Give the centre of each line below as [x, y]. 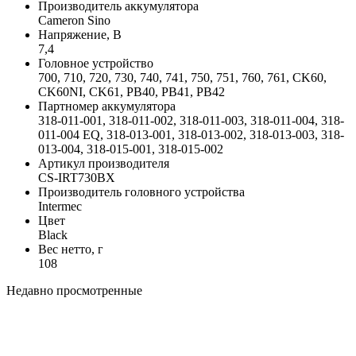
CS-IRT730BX [77, 177]
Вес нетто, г [71, 249]
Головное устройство [96, 63]
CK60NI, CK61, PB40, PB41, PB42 [132, 91]
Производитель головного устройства [141, 192]
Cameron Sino [74, 20]
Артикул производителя [104, 163]
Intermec [60, 206]
